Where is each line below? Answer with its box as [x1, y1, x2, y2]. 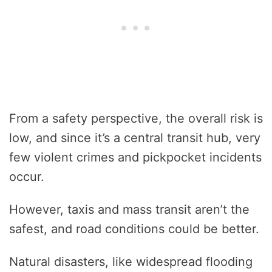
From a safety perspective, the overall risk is [9, 111, 263, 126]
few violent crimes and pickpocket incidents [9, 150, 262, 165]
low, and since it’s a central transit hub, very [9, 131, 260, 146]
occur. [9, 169, 44, 185]
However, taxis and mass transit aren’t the [9, 202, 250, 217]
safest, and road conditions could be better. [9, 222, 259, 237]
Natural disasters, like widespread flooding [9, 254, 253, 270]
